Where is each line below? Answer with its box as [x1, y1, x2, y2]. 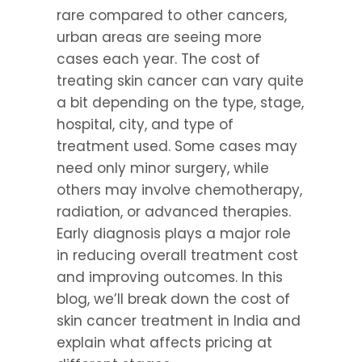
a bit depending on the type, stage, [57, 93, 304, 112]
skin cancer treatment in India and [57, 311, 301, 330]
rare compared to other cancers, [57, 6, 287, 25]
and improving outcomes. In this [57, 267, 283, 287]
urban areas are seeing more [57, 27, 262, 47]
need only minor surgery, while [57, 158, 269, 178]
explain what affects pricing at [57, 333, 272, 352]
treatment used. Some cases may [57, 137, 297, 156]
